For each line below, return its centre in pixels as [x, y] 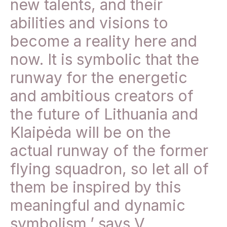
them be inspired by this [96, 187]
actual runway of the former [109, 151]
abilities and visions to [89, 23]
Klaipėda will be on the [90, 133]
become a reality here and [104, 41]
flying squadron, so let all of [109, 169]
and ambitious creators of [102, 96]
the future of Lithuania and [104, 114]
